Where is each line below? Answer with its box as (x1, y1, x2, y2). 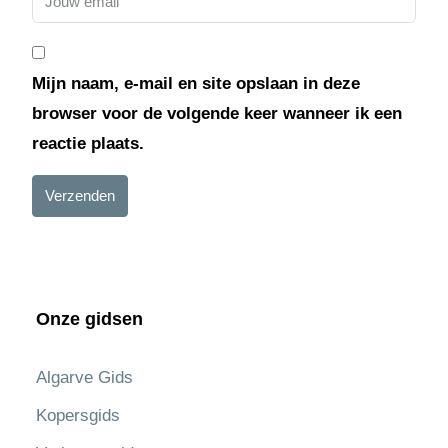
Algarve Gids (36, 367, 133, 387)
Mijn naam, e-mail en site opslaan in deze (32, 73, 360, 93)
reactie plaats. (32, 133, 144, 153)
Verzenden (45, 186, 115, 204)
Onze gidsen (36, 308, 143, 329)
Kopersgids (36, 405, 120, 425)
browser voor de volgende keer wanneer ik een (32, 103, 402, 123)
